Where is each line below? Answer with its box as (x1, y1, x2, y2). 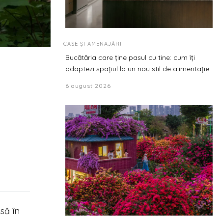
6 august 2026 (65, 82, 111, 89)
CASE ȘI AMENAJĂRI (63, 40, 122, 47)
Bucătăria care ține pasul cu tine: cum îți (65, 53, 195, 62)
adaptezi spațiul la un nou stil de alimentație (65, 64, 209, 73)
